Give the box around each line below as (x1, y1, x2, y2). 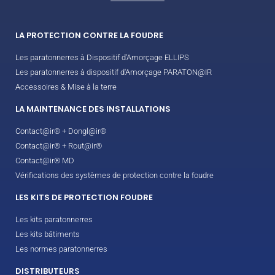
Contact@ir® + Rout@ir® (15, 141, 102, 151)
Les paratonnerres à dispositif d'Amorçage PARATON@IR (15, 68, 212, 77)
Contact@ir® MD (15, 156, 74, 166)
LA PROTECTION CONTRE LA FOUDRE (15, 29, 163, 42)
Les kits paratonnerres (15, 215, 93, 225)
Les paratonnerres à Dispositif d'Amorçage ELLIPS (15, 53, 189, 63)
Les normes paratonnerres (15, 244, 107, 254)
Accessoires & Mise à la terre (15, 82, 117, 92)
